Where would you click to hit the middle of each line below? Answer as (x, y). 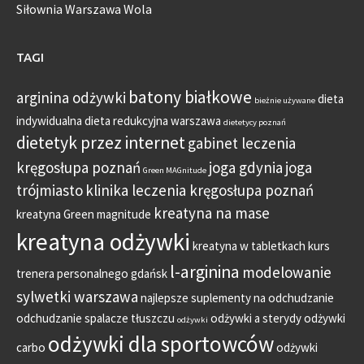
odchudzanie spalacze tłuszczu (95, 318)
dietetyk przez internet (101, 142)
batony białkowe (190, 97)
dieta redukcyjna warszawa (153, 120)
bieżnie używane (285, 100)
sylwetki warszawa (77, 296)
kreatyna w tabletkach (249, 245)
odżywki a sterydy (256, 318)
